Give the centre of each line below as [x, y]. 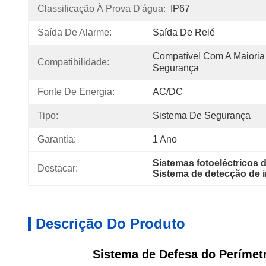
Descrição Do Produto [110, 224]
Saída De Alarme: [75, 32]
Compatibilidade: [73, 62]
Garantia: [57, 139]
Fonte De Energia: [76, 92]
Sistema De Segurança [202, 115]
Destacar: [58, 168]
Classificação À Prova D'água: [102, 9]
